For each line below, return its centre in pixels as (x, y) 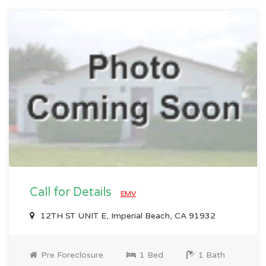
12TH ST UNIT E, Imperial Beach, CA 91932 (127, 216)
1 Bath (210, 255)
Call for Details (72, 192)
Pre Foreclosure (71, 255)
